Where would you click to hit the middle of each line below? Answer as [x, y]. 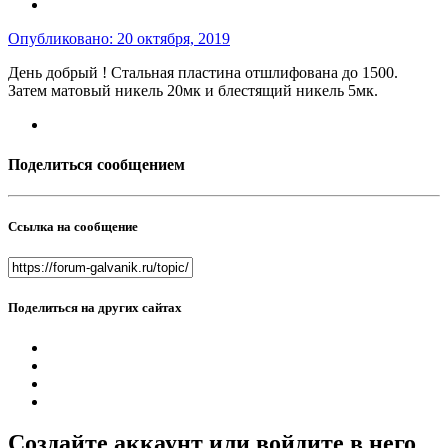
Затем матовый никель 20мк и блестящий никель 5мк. [193, 91]
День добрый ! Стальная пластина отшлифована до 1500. [203, 73]
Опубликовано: [62, 39]
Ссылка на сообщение [73, 226]
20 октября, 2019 [173, 39]
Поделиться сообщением [96, 164]
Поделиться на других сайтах [95, 308]
